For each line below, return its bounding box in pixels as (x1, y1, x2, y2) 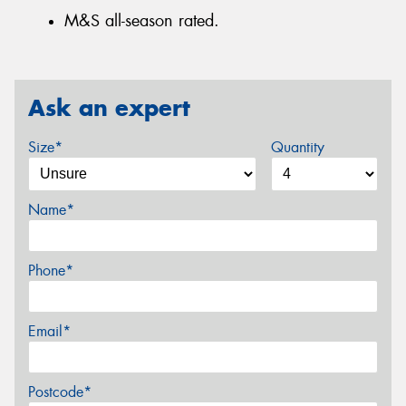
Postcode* (28, 382, 92, 402)
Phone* (28, 261, 73, 281)
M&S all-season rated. (64, 10, 219, 32)
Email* (28, 322, 71, 342)
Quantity (270, 138, 324, 158)
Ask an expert (28, 92, 190, 122)
